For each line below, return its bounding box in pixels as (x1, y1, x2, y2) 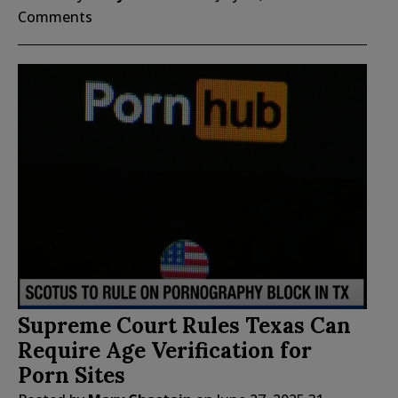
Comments (18, 6, 92, 27)
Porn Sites (18, 362, 125, 390)
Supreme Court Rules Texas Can (18, 312, 351, 340)
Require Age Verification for (18, 337, 312, 365)
